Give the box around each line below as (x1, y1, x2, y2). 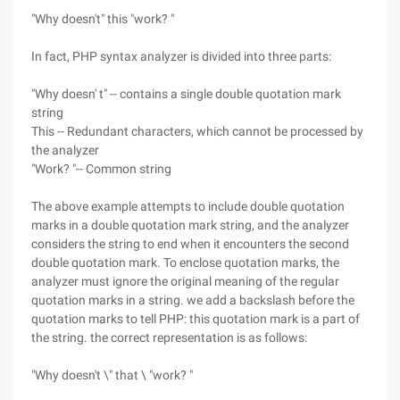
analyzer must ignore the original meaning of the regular (31, 274, 339, 288)
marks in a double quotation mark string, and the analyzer (31, 218, 349, 232)
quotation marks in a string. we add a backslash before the (31, 293, 354, 307)
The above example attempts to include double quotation (31, 199, 345, 213)
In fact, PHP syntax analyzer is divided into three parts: (31, 49, 331, 63)
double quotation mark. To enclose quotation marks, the (31, 255, 339, 270)
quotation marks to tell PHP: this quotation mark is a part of (31, 312, 360, 326)
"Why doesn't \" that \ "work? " (31, 368, 193, 382)
